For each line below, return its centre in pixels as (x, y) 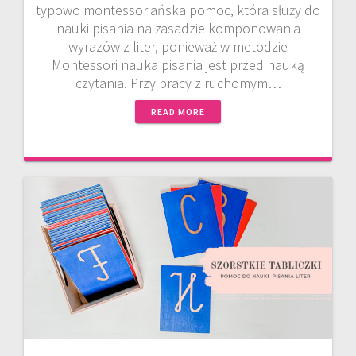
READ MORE (178, 112)
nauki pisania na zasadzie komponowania (178, 29)
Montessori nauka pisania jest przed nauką (178, 65)
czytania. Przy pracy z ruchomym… (178, 83)
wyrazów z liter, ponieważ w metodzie (178, 47)
